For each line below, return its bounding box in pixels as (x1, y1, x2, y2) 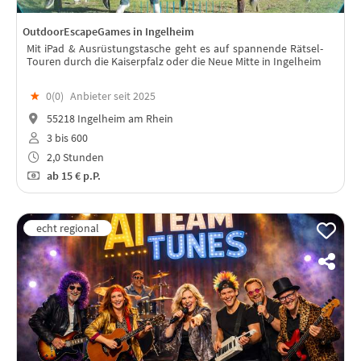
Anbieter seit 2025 (70, 89, 156, 104)
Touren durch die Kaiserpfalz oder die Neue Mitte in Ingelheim (27, 53, 322, 68)
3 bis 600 (44, 130, 88, 145)
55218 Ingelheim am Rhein (44, 111, 173, 127)
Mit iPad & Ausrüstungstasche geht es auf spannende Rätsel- (27, 40, 323, 56)
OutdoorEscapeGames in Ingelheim (23, 24, 194, 39)
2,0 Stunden (44, 149, 104, 164)
